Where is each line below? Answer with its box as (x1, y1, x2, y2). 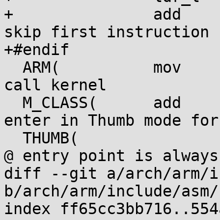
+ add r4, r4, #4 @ (4, 5, 13, 23)
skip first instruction (4, 23, 209, 41)
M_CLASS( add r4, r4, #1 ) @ (4, 94, 23, 111)
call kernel (4, 76, 107, 94)
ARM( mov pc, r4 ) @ (4, 58, 23, 76)
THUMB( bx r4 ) (4, 129, 23, 147)
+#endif (4, 41, 69, 58)
